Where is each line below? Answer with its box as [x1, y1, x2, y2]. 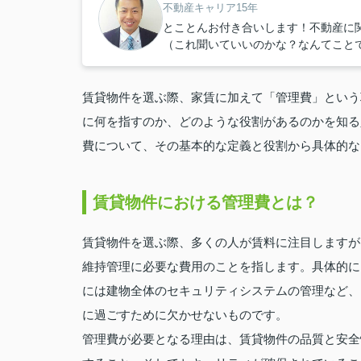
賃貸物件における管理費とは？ [93, 193, 318, 211]
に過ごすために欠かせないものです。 [82, 308, 288, 322]
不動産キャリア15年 [163, 2, 258, 14]
